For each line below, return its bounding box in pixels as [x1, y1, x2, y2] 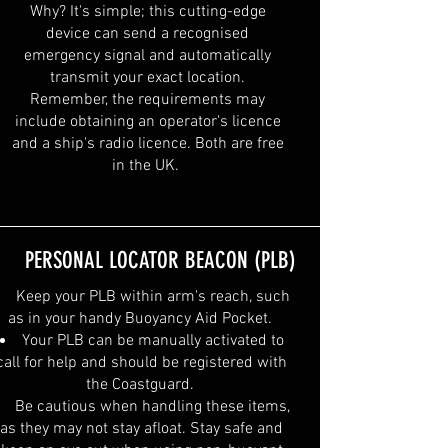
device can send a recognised [46, 23, 249, 44]
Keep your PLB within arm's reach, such [15, 286, 290, 307]
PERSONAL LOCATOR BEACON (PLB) [24, 246, 296, 274]
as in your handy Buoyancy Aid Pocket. [7, 308, 276, 329]
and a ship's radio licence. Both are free [11, 133, 284, 154]
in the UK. [112, 155, 183, 176]
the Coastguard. [85, 374, 198, 395]
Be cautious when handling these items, [15, 396, 290, 417]
